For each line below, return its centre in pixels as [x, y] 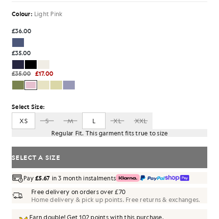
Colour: [22, 14]
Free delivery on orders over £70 [78, 192]
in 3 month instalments [83, 178]
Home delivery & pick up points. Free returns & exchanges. [116, 199]
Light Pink [48, 14]
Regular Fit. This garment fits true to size [109, 133]
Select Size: [28, 107]
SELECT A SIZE [36, 157]
